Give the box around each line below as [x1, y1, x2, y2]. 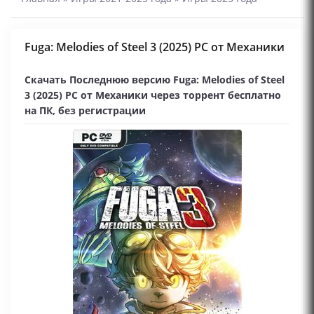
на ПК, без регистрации [25, 104, 146, 117]
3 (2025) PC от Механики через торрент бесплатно [25, 88, 281, 102]
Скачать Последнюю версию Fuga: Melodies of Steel [25, 73, 285, 86]
